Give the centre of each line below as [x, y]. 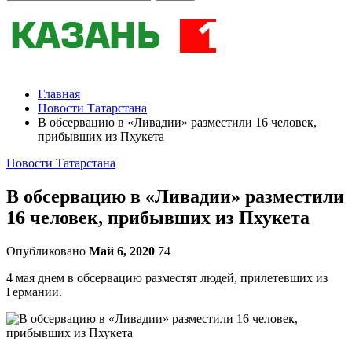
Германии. [34, 291]
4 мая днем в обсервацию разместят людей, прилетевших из [167, 277]
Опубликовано [48, 251]
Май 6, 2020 [122, 251]
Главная [59, 94]
